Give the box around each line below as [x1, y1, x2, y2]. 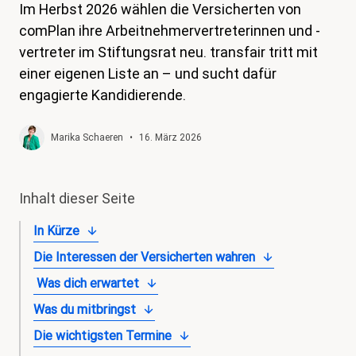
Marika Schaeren [51, 132, 123, 143]
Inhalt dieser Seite [19, 190, 135, 207]
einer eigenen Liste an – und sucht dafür [19, 65, 277, 82]
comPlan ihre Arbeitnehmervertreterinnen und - [19, 22, 320, 39]
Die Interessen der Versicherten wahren [33, 250, 255, 265]
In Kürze [33, 223, 79, 238]
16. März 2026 [139, 132, 202, 143]
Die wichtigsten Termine [33, 328, 172, 343]
